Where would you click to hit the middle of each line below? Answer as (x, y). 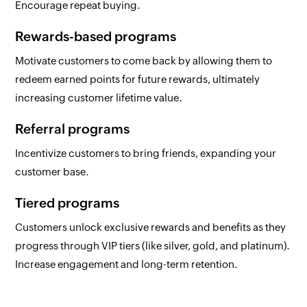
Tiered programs (67, 203)
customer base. (52, 172)
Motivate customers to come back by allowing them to (144, 61)
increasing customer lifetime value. (99, 98)
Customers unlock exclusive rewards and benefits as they (151, 228)
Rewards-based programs (96, 37)
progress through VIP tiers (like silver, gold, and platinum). (153, 246)
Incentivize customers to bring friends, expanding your (146, 153)
